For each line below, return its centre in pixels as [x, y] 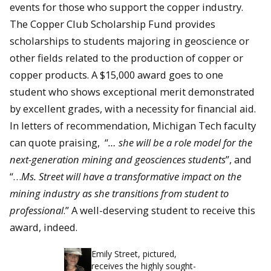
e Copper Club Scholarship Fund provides [119, 24]
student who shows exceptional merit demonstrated [132, 91]
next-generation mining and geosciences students [118, 159]
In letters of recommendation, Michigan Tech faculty [133, 125]
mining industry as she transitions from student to [119, 193]
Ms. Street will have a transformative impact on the [131, 176]
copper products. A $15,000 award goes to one [116, 74]
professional [37, 210]
